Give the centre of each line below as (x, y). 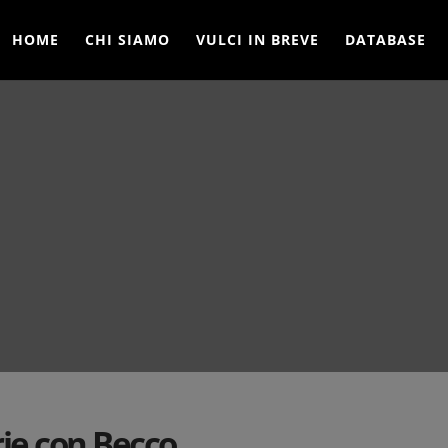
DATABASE (385, 39)
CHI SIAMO (127, 39)
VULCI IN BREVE (257, 39)
